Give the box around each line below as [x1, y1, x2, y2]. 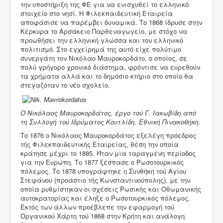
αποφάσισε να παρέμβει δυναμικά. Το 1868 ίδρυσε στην [20, 17, 202, 27]
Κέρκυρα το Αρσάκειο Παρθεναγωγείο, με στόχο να [20, 26, 187, 36]
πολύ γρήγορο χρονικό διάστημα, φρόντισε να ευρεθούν [20, 62, 200, 72]
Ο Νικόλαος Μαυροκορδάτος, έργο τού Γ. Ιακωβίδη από [20, 108, 196, 117]
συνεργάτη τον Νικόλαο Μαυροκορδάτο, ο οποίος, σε [20, 53, 187, 63]
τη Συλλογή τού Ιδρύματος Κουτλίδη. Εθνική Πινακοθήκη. [20, 116, 201, 126]
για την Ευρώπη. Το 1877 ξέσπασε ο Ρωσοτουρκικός [20, 157, 184, 167]
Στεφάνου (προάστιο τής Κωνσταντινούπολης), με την [20, 175, 190, 185]
